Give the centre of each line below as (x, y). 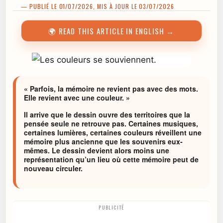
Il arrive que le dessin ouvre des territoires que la (107, 115)
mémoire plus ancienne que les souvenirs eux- (103, 142)
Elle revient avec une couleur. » (77, 98)
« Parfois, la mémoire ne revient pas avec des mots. (111, 89)
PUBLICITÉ (111, 208)
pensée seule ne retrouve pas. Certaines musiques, (111, 124)
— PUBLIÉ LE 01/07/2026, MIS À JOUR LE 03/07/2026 (98, 6)
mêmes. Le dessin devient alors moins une (97, 151)
